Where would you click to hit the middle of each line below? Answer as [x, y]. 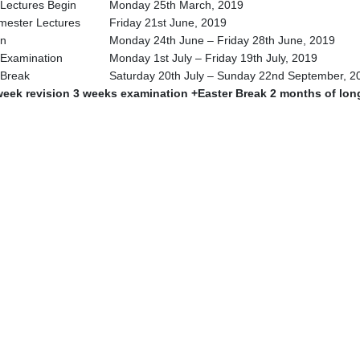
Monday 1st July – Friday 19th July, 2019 [213, 58]
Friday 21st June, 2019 [168, 22]
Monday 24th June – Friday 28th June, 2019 [222, 40]
